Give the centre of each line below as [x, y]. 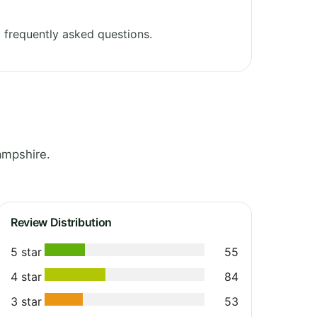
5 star [26, 252]
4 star [26, 276]
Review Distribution [61, 222]
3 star [26, 301]
